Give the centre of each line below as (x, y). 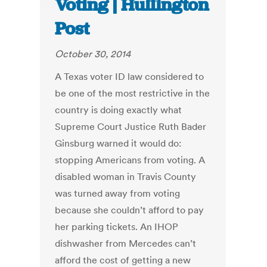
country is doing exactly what (119, 110)
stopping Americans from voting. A (130, 160)
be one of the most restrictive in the (133, 93)
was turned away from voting (118, 193)
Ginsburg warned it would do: (118, 143)
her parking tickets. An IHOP (117, 227)
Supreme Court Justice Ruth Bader (131, 127)
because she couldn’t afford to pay (130, 210)
